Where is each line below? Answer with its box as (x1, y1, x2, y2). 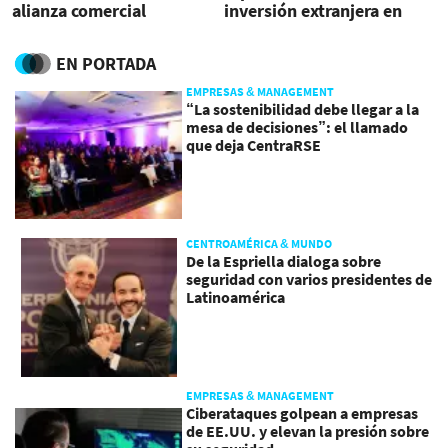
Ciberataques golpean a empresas (186, 403, 419, 424)
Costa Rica (223, 19, 305, 43)
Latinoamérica (186, 286, 286, 307)
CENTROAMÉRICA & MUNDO (186, 235, 333, 251)
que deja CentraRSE (186, 134, 322, 155)
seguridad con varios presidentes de (186, 268, 433, 289)
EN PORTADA (56, 51, 156, 75)
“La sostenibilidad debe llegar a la (186, 98, 420, 119)
